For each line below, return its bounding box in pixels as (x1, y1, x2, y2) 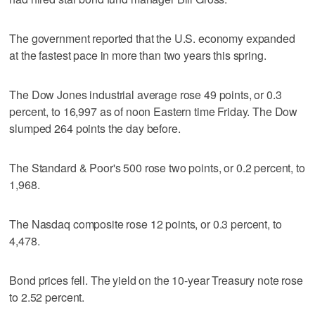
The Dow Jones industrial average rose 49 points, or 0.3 (9, 86, 282, 103)
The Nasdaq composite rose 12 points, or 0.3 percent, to (9, 215, 282, 232)
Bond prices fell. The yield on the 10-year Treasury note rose (9, 271, 303, 288)
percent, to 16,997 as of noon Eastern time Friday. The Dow (9, 103, 298, 120)
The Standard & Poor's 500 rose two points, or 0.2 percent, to (9, 159, 305, 176)
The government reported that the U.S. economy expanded (9, 30, 295, 46)
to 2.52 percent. (9, 288, 85, 305)
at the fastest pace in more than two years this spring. (9, 46, 266, 63)
